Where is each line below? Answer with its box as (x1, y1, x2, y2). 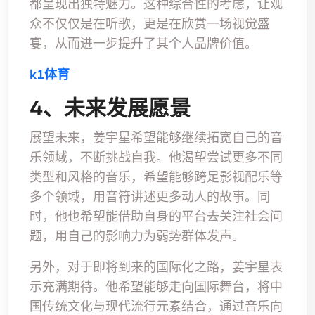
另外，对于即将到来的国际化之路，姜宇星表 (30, 259, 283, 276)
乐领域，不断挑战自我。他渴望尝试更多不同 (30, 149, 283, 166)
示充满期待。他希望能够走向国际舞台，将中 (30, 278, 283, 295)
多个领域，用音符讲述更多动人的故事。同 (30, 188, 270, 205)
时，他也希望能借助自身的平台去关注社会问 (30, 208, 283, 225)
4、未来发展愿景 (30, 91, 191, 125)
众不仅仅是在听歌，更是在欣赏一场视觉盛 (30, 15, 270, 32)
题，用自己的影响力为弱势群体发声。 (30, 228, 245, 245)
